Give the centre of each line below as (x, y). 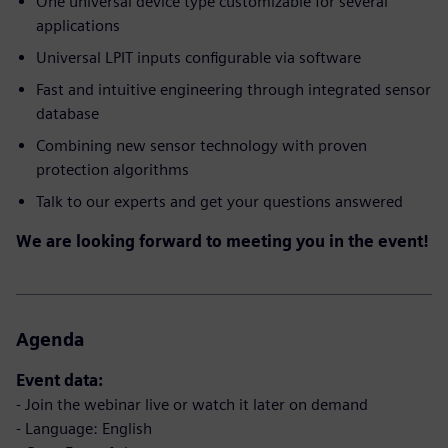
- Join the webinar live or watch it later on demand (192, 404)
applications (78, 25)
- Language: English (84, 428)
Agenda (50, 339)
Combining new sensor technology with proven (201, 145)
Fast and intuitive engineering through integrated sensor (233, 89)
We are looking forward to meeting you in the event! (222, 241)
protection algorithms (112, 169)
